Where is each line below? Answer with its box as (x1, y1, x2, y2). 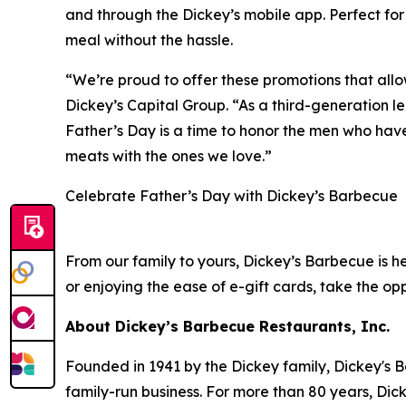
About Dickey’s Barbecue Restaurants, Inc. (65, 317, 390, 336)
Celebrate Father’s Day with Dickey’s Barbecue (65, 187, 398, 206)
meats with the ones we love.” (65, 147, 272, 166)
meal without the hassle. (65, 31, 233, 50)
